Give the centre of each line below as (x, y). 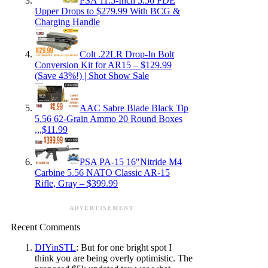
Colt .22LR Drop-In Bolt (127, 54)
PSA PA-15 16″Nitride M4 (131, 162)
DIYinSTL (55, 247)
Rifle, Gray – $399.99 (76, 183)
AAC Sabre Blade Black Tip (134, 108)
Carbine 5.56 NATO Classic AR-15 (102, 172)
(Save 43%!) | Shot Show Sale (92, 75)
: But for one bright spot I (124, 247)
